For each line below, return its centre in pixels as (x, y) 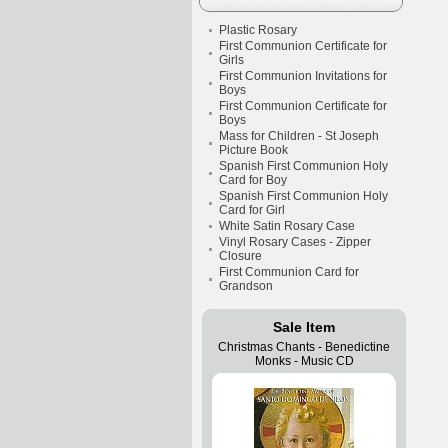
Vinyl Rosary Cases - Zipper (295, 242)
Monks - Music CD (304, 361)
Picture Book (253, 150)
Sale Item (304, 327)
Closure (240, 256)
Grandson (246, 286)
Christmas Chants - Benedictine (304, 347)
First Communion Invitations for (303, 76)
